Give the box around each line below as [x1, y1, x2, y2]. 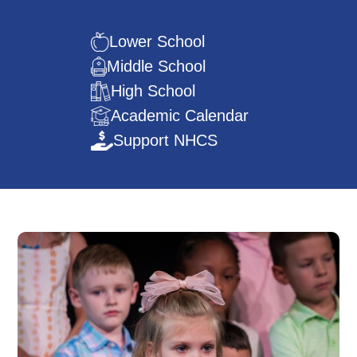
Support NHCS [113, 131, 218, 149]
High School [111, 81, 195, 100]
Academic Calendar [111, 106, 249, 124]
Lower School [109, 32, 206, 50]
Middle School [107, 57, 206, 75]
